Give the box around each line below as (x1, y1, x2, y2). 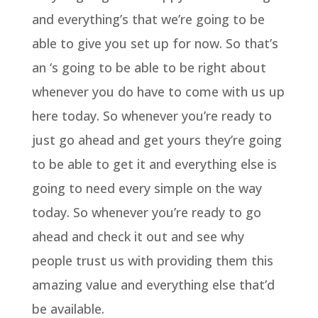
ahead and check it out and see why (31, 227, 244, 245)
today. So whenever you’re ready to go (31, 203, 261, 221)
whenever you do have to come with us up (31, 82, 285, 100)
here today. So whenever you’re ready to (31, 106, 272, 124)
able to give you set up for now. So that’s (31, 34, 278, 52)
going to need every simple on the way (31, 179, 262, 197)
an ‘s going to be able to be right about (31, 58, 266, 76)
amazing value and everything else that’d (31, 275, 275, 293)
